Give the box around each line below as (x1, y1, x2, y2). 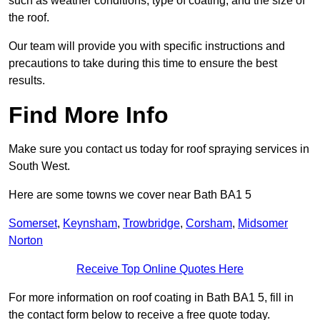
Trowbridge (123, 217, 180, 230)
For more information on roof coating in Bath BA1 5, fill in (9, 291, 294, 304)
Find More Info (9, 102, 169, 129)
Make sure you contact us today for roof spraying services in (9, 143, 309, 156)
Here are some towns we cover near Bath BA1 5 (9, 189, 251, 201)
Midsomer (238, 217, 288, 230)
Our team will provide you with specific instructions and (9, 40, 285, 53)
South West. (9, 160, 70, 173)
